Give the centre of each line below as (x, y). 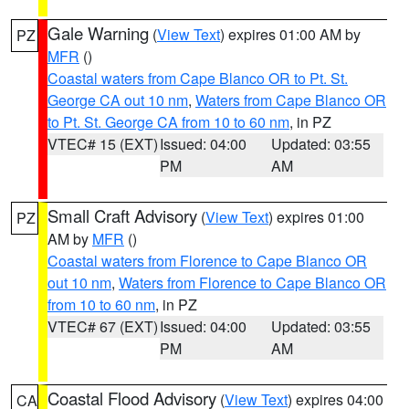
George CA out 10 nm (118, 100)
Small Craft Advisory (122, 215)
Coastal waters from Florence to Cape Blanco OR (207, 261)
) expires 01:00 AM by (290, 34)
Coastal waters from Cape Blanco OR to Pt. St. (198, 78)
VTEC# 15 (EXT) (103, 144)
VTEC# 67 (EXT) (103, 326)
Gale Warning (98, 33)
